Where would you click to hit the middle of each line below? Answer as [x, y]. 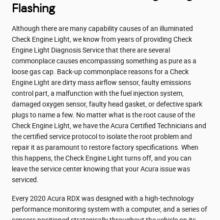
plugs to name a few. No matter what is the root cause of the [103, 115]
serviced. [25, 179]
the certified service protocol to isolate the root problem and [102, 136]
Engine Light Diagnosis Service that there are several [91, 50]
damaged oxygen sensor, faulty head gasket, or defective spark [107, 104]
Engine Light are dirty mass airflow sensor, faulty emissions [101, 82]
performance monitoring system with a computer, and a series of [110, 209]
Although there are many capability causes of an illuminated [102, 28]
